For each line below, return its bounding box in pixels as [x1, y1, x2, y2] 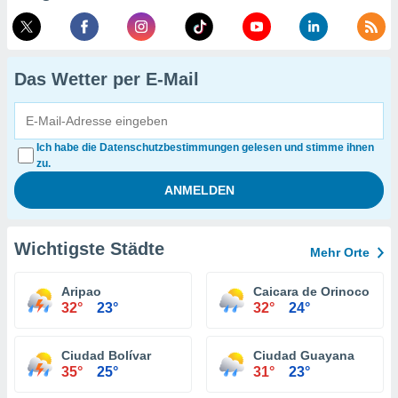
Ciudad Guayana [253, 348, 354, 362]
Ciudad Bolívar [61, 348, 151, 362]
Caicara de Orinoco [253, 284, 370, 298]
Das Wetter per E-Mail [14, 69, 199, 89]
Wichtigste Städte [14, 239, 164, 259]
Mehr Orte [310, 245, 370, 259]
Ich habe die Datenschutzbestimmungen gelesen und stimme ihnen [36, 141, 374, 154]
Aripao [61, 284, 101, 298]
